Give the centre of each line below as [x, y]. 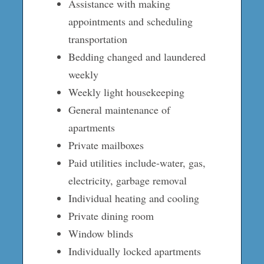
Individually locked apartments [134, 251]
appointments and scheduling [130, 21]
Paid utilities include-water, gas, [137, 162]
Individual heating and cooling [133, 198]
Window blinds [100, 233]
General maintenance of [119, 109]
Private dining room [111, 215]
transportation [98, 39]
